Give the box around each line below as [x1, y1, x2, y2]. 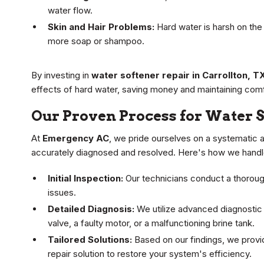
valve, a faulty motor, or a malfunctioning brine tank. [48, 217, 255, 229]
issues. [48, 187, 76, 199]
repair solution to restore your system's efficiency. [48, 248, 252, 260]
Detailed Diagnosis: [48, 203, 134, 215]
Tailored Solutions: [48, 234, 132, 246]
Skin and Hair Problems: [48, 21, 154, 33]
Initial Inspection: [48, 173, 123, 184]
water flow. [48, 5, 93, 16]
